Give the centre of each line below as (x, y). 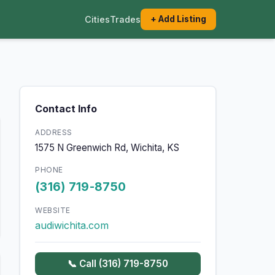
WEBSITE (53, 210)
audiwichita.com (72, 225)
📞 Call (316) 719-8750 (118, 264)
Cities (97, 20)
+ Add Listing (178, 19)
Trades (125, 20)
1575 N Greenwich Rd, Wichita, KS (107, 147)
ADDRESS (54, 133)
